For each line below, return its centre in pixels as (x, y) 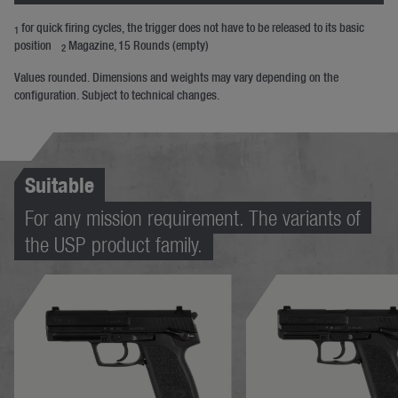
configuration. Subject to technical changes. (117, 95)
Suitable (60, 184)
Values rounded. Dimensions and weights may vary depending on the (176, 77)
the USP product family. (114, 244)
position (34, 45)
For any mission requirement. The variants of (193, 217)
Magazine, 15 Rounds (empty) (137, 45)
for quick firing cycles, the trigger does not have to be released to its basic (191, 27)
